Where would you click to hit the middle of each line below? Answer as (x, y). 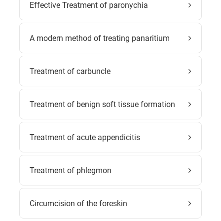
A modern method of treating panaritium (100, 38)
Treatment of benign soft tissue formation (102, 104)
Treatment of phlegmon (71, 170)
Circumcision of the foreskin (78, 203)
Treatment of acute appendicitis (85, 137)
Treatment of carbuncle (70, 71)
